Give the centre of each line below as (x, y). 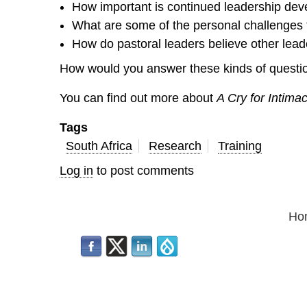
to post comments (144, 171)
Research (175, 146)
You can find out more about (138, 98)
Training (240, 146)
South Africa (99, 146)
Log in (77, 171)
